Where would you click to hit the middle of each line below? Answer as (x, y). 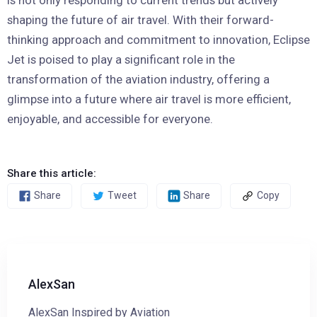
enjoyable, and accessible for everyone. (110, 119)
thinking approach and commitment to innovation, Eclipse (158, 39)
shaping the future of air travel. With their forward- (140, 19)
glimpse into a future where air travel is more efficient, (149, 99)
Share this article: (52, 173)
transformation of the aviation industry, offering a (138, 79)
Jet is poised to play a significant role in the (121, 59)
